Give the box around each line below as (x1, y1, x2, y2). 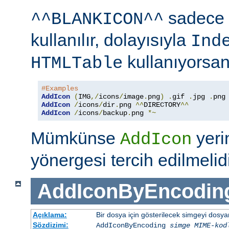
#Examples (41, 84, 78, 93)
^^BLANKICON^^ (31, 9, 164, 29)
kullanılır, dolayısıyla (31, 30, 191, 50)
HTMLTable (31, 53, 123, 73)
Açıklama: (32, 211, 67, 219)
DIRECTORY (144, 100, 180, 109)
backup (103, 108, 127, 117)
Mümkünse (31, 128, 120, 148)
